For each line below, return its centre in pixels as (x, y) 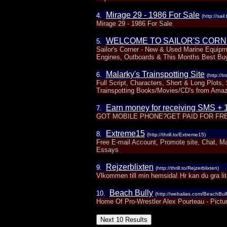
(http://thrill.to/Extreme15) (176, 135)
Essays (107, 150)
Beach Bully (131, 193)
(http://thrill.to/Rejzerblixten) (187, 168)
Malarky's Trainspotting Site (155, 74)
